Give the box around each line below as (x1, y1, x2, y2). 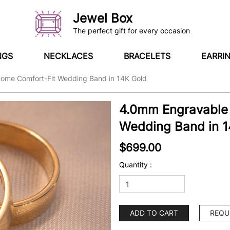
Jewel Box (73, 11, 133, 26)
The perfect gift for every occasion (73, 26, 190, 35)
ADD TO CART (130, 208, 178, 217)
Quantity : (119, 160, 152, 169)
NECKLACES (44, 51, 93, 61)
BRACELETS (124, 51, 170, 61)
